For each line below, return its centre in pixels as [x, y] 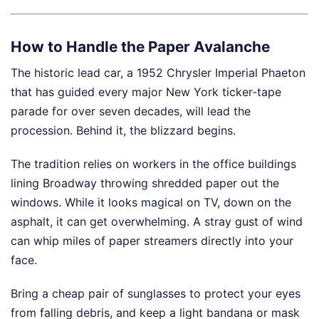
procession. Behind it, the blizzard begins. [123, 131]
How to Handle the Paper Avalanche [140, 46]
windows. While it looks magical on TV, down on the [151, 203]
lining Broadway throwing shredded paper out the [145, 183]
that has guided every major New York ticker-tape [146, 92]
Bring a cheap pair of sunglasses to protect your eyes [156, 294]
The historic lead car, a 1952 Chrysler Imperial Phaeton [158, 73]
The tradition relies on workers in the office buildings [153, 164]
